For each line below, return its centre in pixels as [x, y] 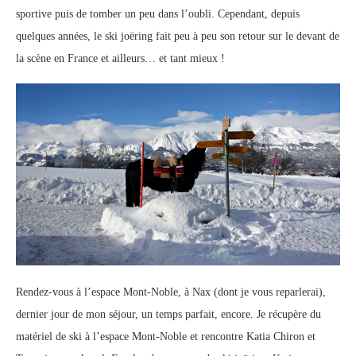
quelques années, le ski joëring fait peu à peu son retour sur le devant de [178, 36]
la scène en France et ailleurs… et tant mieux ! [120, 58]
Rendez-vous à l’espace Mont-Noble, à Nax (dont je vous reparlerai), [171, 292]
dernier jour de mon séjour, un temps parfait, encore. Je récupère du [168, 315]
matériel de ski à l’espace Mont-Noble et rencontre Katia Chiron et [166, 337]
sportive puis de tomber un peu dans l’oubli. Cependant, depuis [158, 14]
